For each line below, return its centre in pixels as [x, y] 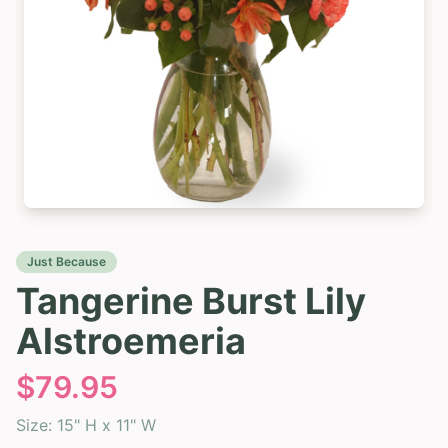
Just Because [66, 261]
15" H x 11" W [106, 424]
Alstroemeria [131, 340]
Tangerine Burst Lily [191, 300]
